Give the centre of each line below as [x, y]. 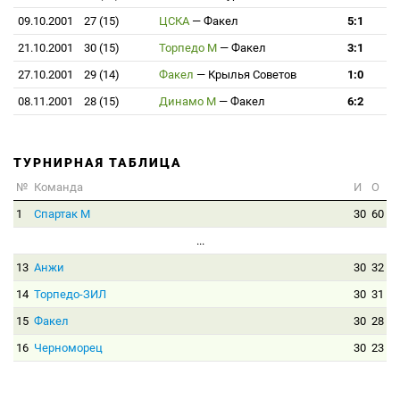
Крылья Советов [252, 75]
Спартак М [62, 214]
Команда [58, 187]
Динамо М [187, 101]
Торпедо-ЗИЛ [70, 294]
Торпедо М [188, 48]
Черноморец [68, 348]
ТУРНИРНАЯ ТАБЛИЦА [98, 162]
